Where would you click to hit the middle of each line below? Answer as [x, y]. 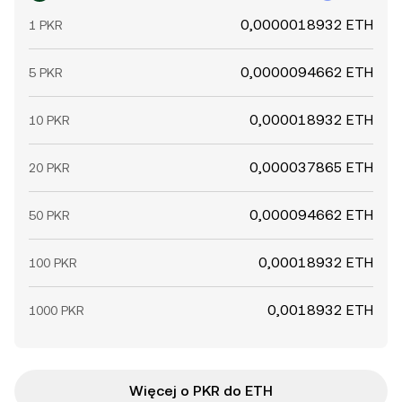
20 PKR [49, 168]
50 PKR [49, 215]
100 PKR [53, 263]
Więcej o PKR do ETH [201, 391]
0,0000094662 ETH [307, 72]
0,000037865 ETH [311, 167]
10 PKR [49, 120]
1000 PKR [57, 310]
